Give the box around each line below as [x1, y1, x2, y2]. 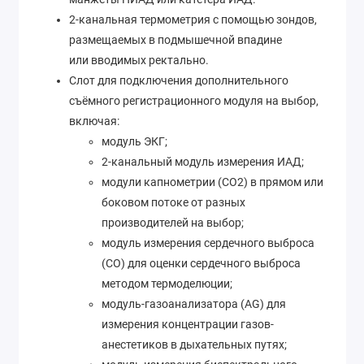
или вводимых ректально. [69, 53, 209, 67]
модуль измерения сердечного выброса [102, 236, 314, 249]
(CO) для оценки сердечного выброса [102, 256, 301, 270]
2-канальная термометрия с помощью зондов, [69, 12, 317, 26]
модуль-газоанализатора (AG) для [102, 297, 286, 310]
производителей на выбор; [102, 215, 244, 229]
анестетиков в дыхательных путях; [102, 337, 287, 351]
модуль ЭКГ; [102, 134, 167, 148]
